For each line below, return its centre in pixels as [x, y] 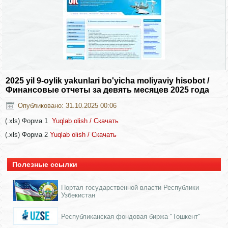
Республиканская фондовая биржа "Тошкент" [131, 217]
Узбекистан [78, 195]
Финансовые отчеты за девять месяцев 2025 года [108, 90]
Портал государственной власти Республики [130, 188]
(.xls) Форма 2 [28, 135]
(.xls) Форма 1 [28, 121]
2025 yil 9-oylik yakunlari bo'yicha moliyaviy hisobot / [108, 81]
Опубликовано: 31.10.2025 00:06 [67, 105]
